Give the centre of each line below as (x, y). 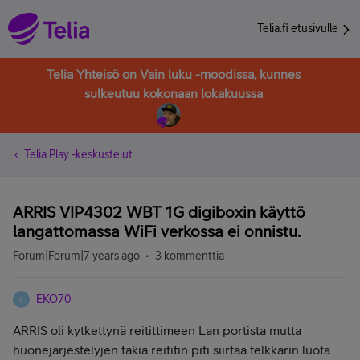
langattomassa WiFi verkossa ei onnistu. (157, 231)
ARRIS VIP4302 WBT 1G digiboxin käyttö (159, 212)
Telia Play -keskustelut (78, 154)
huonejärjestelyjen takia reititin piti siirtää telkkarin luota (172, 350)
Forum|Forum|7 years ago (76, 256)
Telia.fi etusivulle (299, 28)
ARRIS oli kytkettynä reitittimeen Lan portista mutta (157, 330)
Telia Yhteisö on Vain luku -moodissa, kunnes (174, 74)
